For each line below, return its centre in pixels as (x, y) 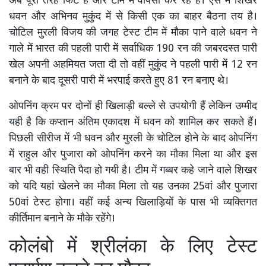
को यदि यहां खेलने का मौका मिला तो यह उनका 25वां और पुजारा (133, 187)
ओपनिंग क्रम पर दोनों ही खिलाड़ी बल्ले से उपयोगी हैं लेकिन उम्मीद (133, 107)
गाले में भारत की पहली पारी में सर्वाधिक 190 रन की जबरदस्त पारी (133, 49)
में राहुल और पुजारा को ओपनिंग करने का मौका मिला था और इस (133, 155)
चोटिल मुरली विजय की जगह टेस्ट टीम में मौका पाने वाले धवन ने (133, 33)
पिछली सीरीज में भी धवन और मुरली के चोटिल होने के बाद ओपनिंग (133, 139)
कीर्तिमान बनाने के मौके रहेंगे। (62, 219)
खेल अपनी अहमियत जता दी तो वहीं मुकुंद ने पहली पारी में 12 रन (133, 65)
